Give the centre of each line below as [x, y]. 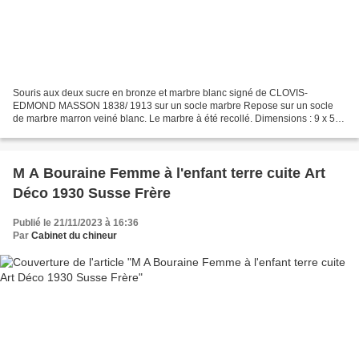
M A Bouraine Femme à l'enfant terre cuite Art [169, 173]
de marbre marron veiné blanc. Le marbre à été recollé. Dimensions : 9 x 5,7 [178, 119]
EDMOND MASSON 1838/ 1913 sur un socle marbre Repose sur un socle [173, 106]
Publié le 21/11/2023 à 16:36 [76, 223]
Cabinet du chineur [74, 236]
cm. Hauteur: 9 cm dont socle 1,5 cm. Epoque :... [117, 132]
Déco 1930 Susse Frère [92, 194]
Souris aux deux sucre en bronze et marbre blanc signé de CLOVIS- [160, 93]
